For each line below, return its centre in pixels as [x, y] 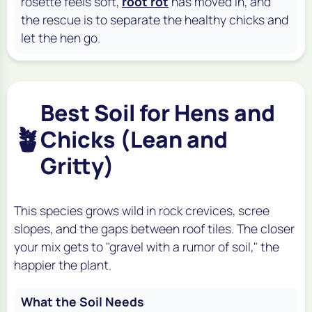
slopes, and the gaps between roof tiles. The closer [154, 228]
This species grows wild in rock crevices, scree [142, 210]
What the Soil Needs [83, 301]
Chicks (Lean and [134, 139]
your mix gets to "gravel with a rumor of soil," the [147, 246]
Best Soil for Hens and [158, 112]
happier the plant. [63, 264]
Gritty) [77, 165]
